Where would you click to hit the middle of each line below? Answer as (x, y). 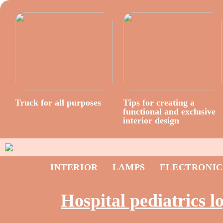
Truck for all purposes (58, 102)
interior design (151, 120)
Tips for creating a (159, 102)
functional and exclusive (169, 111)
